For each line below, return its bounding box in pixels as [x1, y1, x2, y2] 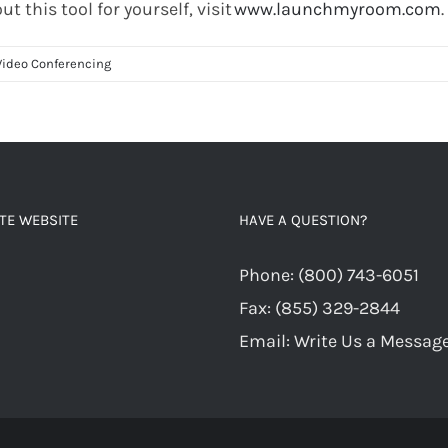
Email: [239, 330, 294, 353]
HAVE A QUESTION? [239, 211, 367, 230]
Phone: [239, 264, 298, 287]
